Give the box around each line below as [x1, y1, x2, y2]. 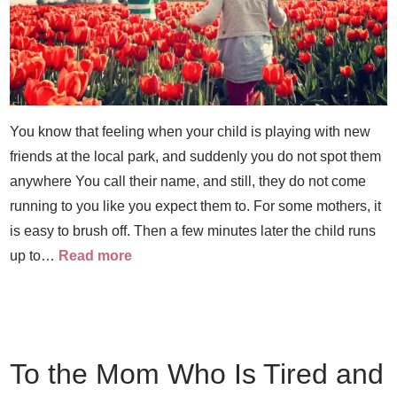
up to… [10, 248, 59, 263]
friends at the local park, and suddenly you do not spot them [10, 149, 382, 164]
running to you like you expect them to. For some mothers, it [10, 198, 382, 214]
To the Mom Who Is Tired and [10, 358, 385, 390]
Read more [58, 248, 133, 263]
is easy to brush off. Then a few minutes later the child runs [10, 223, 377, 238]
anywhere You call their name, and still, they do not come [10, 174, 367, 189]
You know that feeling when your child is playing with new [10, 124, 371, 139]
